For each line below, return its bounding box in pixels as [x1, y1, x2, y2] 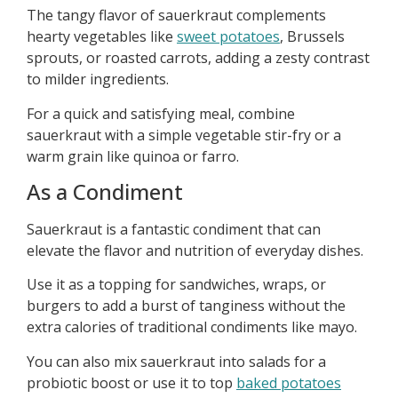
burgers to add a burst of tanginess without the [27, 296, 346, 316]
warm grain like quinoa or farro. [27, 146, 239, 166]
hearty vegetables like [27, 27, 177, 47]
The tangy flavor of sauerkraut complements [27, 5, 326, 26]
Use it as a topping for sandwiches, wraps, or [27, 275, 326, 295]
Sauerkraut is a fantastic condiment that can [27, 219, 321, 240]
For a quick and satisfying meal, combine [27, 103, 295, 123]
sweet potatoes [177, 27, 280, 47]
